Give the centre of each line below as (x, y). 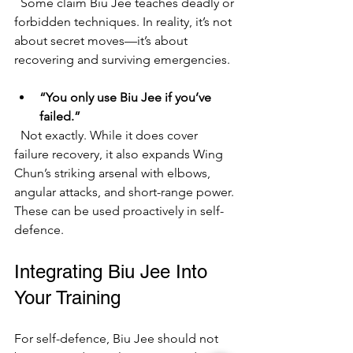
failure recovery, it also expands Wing (120, 154)
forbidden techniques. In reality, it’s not (124, 22)
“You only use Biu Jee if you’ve (127, 97)
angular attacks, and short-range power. (126, 192)
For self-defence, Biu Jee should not (118, 338)
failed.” (60, 116)
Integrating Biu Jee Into (113, 271)
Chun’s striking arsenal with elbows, (114, 173)
